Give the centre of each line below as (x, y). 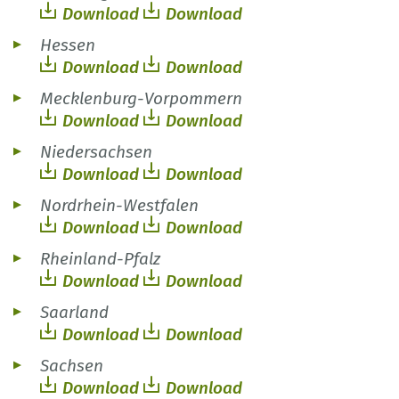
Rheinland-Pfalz (100, 259)
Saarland (74, 313)
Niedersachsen (96, 152)
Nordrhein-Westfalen (119, 206)
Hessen (68, 45)
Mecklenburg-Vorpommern (141, 99)
